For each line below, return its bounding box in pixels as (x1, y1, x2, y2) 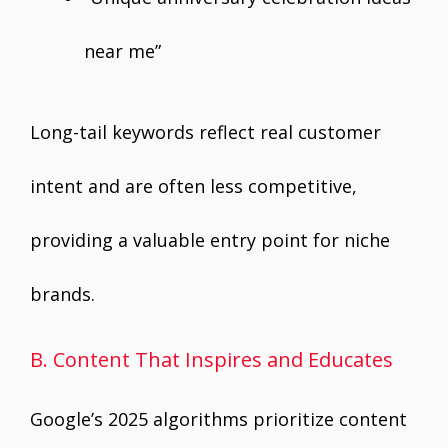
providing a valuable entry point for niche (30, 228, 390, 252)
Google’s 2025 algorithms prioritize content (30, 407, 407, 431)
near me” (84, 39, 161, 63)
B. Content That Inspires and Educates (30, 346, 393, 373)
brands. (30, 282, 95, 306)
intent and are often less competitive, (30, 174, 357, 198)
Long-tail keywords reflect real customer (30, 120, 381, 144)
